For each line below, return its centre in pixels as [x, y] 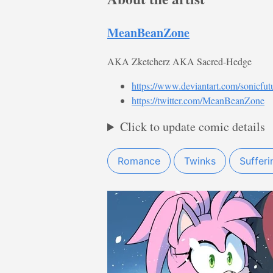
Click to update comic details [193, 127]
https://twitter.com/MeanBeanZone [198, 101]
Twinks [200, 161]
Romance [139, 161]
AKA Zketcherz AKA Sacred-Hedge [179, 62]
